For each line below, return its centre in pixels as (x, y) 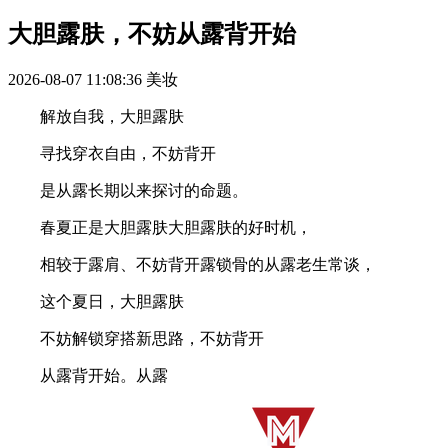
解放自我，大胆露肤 (96, 116)
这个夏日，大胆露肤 (96, 301)
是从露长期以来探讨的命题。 (128, 190)
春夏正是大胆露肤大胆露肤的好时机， (160, 227)
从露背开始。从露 (88, 375)
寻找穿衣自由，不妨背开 (112, 153)
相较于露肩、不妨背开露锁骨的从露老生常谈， (192, 264)
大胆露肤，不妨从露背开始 (152, 33)
